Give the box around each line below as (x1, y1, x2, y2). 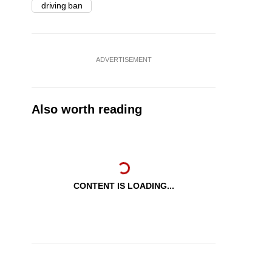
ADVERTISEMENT (95, 56, 152, 64)
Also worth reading (32, 103, 142, 117)
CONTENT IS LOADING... (73, 181, 174, 191)
